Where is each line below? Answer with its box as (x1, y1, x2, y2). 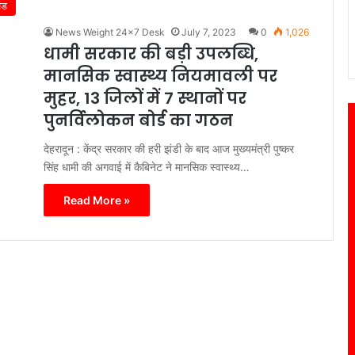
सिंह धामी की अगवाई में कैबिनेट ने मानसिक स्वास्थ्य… (44, 159, 250, 174)
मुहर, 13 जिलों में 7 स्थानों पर (44, 86, 246, 109)
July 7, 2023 (181, 25, 236, 38)
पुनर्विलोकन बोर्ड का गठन (44, 109, 233, 132)
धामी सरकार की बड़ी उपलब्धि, (44, 42, 258, 65)
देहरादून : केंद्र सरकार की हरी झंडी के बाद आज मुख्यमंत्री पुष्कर (44, 141, 294, 155)
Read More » (63, 193, 130, 207)
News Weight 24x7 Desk (55, 25, 165, 38)
